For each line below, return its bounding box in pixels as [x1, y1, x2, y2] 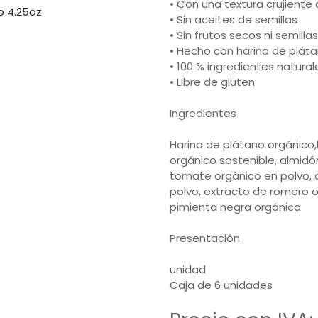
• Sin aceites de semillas [170, 12, 297, 28]
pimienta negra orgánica [170, 199, 301, 215]
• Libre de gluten [170, 75, 255, 90]
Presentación [170, 231, 240, 246]
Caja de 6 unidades [170, 278, 273, 293]
